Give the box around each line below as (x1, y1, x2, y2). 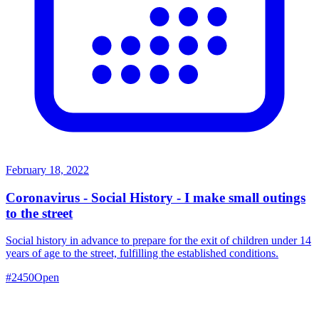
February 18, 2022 (6, 164, 89, 176)
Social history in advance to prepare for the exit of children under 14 (6, 234, 311, 247)
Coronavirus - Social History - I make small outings (6, 189, 305, 205)
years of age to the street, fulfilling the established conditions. (6, 247, 278, 260)
